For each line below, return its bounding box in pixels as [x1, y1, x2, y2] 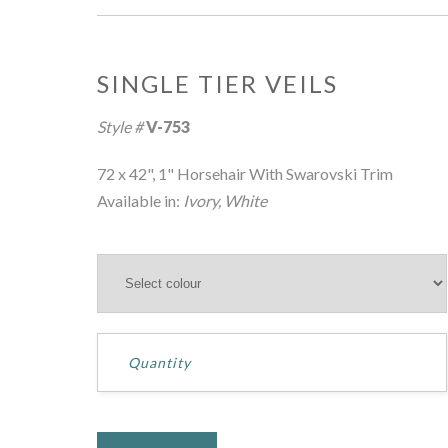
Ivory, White [183, 191, 267, 210]
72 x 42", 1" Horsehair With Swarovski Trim [97, 164, 393, 183]
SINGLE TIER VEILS [97, 69, 338, 98]
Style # [97, 117, 146, 136]
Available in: [97, 191, 183, 210]
